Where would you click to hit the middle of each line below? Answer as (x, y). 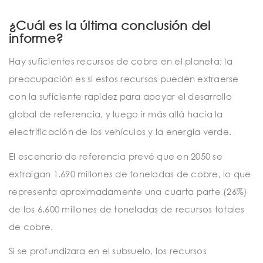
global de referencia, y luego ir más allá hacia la (116, 114)
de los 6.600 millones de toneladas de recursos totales (127, 209)
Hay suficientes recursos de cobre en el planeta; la (121, 61)
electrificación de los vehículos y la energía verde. (120, 132)
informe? (36, 38)
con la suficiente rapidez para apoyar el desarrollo (120, 97)
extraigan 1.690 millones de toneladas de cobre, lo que (130, 173)
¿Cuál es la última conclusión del (110, 26)
